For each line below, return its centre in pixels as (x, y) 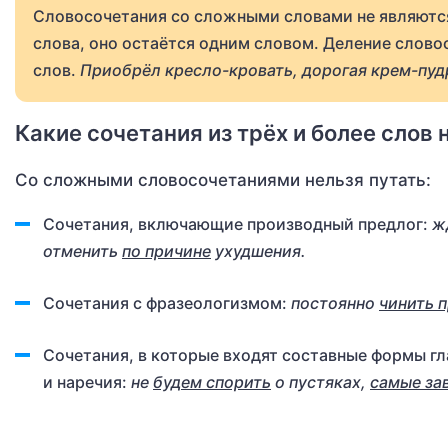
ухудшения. (258, 251)
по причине (166, 251)
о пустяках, (320, 382)
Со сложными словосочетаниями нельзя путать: (223, 180)
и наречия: (87, 382)
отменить (82, 251)
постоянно (335, 303)
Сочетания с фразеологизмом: (167, 303)
